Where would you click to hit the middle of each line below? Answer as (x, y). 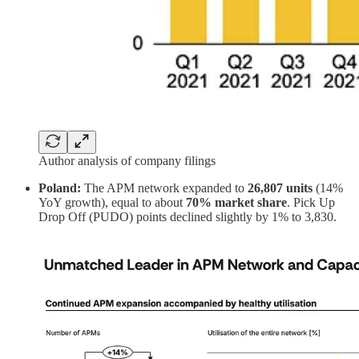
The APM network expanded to (166, 188)
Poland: (61, 188)
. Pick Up (311, 203)
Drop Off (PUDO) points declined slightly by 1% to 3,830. (188, 217)
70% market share (236, 203)
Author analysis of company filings (127, 161)
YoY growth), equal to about (112, 203)
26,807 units (280, 188)
